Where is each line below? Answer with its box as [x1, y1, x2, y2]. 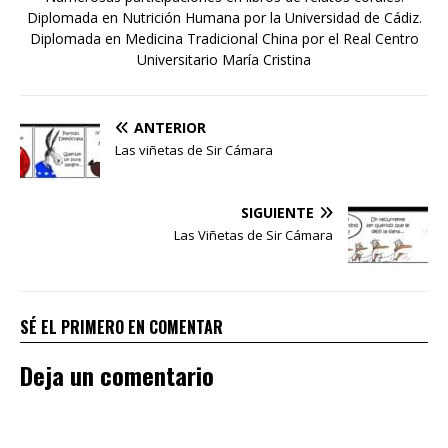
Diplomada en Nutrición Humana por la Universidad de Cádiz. [26, 7, 422, 27]
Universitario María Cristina [137, 49, 311, 69]
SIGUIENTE [241, 202, 314, 222]
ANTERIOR [134, 117, 206, 137]
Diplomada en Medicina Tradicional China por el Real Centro [29, 28, 419, 48]
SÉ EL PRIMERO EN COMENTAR [20, 314, 223, 339]
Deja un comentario [20, 356, 214, 393]
